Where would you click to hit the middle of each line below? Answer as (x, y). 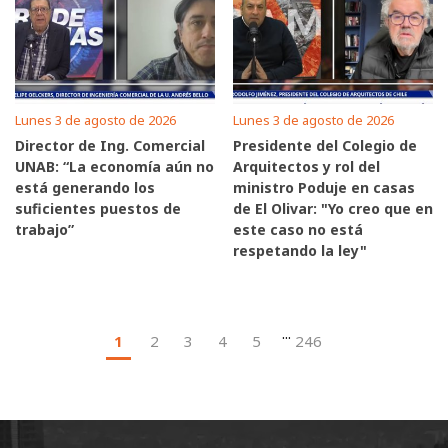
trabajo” (44, 229)
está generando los (85, 187)
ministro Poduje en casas (324, 187)
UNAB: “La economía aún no (114, 166)
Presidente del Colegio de (325, 145)
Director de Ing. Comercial (110, 145)
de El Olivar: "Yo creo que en (333, 208)
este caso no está (298, 229)
